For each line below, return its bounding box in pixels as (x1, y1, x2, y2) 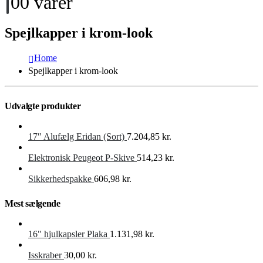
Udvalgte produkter (5, 100, 81, 111)
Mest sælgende (5, 198, 60, 208)
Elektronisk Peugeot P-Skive (28, 152, 134, 163)
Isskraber (28, 249, 62, 260)
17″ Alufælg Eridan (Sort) (28, 131, 124, 141)
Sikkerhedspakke (28, 173, 92, 184)
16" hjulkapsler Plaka (28, 228, 107, 239)
